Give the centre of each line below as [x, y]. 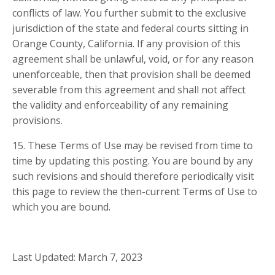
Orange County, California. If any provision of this [126, 44]
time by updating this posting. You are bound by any [133, 161]
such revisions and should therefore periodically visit [133, 176]
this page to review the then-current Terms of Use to [135, 192]
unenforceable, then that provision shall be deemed [131, 75]
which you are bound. [61, 207]
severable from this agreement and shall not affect [129, 90]
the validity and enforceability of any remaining [120, 105]
